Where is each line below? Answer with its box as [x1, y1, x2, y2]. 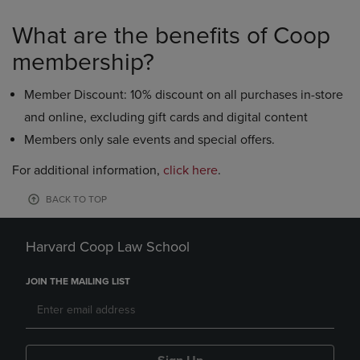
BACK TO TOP [46, 194, 107, 205]
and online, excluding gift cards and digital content [24, 109, 308, 125]
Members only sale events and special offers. [24, 132, 275, 148]
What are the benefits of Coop [12, 21, 330, 51]
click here [163, 162, 218, 178]
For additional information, [12, 162, 163, 178]
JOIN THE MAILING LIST [26, 276, 130, 287]
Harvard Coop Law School [26, 238, 190, 256]
